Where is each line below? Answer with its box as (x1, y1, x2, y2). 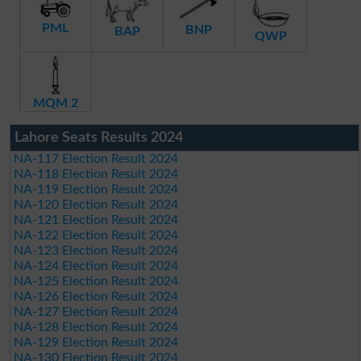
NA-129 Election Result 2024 (14, 335, 179, 349)
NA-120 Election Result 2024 (14, 197, 179, 211)
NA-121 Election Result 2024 (14, 213, 179, 226)
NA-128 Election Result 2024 (14, 320, 179, 334)
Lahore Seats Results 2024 (14, 130, 183, 145)
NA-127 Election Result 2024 (14, 305, 179, 318)
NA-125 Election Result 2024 (14, 274, 179, 288)
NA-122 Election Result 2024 (14, 228, 179, 242)
